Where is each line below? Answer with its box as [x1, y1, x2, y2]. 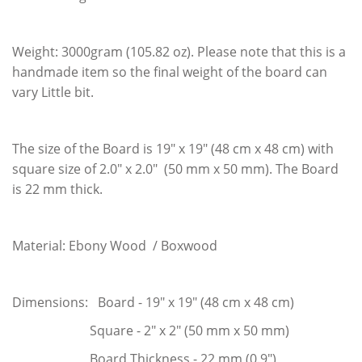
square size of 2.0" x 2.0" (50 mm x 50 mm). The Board [12, 159, 339, 178]
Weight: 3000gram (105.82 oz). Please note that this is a [12, 42, 346, 61]
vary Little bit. [12, 82, 94, 101]
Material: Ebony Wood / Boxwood [12, 236, 221, 255]
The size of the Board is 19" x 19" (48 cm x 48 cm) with [12, 139, 334, 158]
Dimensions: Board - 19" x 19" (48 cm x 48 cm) [12, 293, 294, 311]
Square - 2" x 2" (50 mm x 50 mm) [12, 321, 289, 339]
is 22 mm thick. [12, 179, 103, 198]
